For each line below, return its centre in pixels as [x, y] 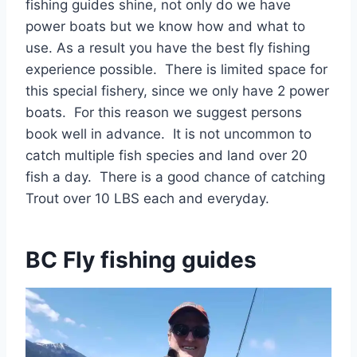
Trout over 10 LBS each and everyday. [147, 198]
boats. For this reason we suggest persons [164, 112]
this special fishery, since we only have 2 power [177, 90]
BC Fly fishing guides [141, 259]
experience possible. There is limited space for [177, 69]
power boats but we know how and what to [165, 26]
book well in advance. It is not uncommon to [169, 133]
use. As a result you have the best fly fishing [168, 47]
